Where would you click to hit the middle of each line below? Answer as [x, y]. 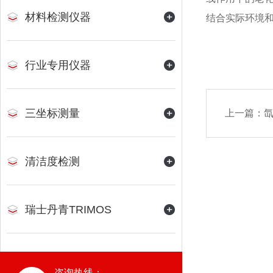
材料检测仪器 [58, 17]
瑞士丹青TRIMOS [68, 210]
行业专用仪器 [58, 65]
